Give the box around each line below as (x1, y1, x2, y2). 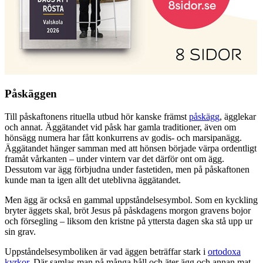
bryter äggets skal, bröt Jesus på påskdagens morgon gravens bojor (5, 205, 251, 216)
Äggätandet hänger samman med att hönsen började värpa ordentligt (5, 143, 257, 154)
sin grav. (5, 227, 36, 237)
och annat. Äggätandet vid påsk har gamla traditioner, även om (5, 122, 236, 133)
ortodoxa (208, 247, 241, 257)
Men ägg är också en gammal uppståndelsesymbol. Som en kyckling (5, 195, 258, 205)
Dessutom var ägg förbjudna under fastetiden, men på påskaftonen (5, 164, 249, 175)
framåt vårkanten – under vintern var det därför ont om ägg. (5, 154, 224, 164)
